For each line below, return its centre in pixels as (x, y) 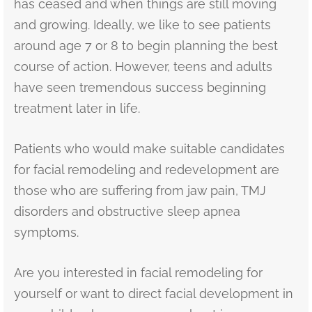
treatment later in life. (77, 108)
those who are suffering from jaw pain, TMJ (140, 190)
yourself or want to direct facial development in (154, 293)
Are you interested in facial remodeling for (138, 272)
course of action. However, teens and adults (143, 66)
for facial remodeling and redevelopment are (147, 169)
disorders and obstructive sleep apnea (127, 211)
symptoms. (46, 232)
